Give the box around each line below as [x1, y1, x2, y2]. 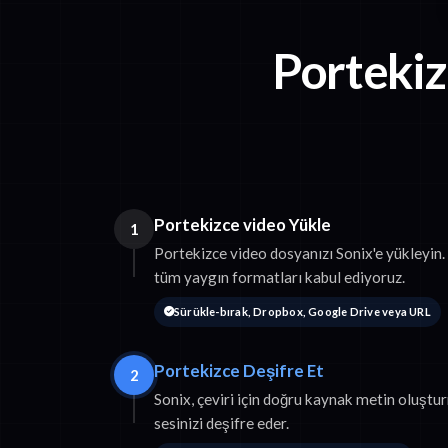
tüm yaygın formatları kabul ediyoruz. [154, 268, 405, 287]
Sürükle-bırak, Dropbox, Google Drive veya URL [173, 305, 431, 319]
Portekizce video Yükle [154, 214, 331, 236]
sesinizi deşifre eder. [154, 414, 289, 433]
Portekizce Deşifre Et [154, 360, 324, 382]
